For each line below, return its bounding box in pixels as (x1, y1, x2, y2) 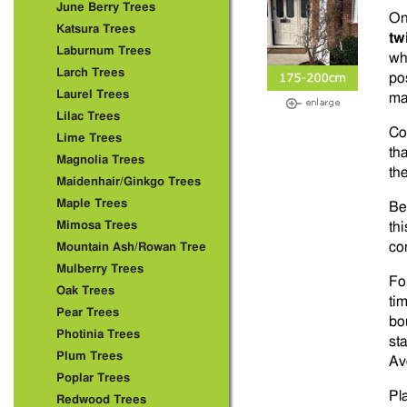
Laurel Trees (56, 89, 129, 101)
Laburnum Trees (56, 45, 151, 57)
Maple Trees (56, 198, 127, 210)
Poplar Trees (56, 372, 130, 384)
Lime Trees (56, 133, 122, 144)
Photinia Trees (56, 329, 140, 341)
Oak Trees (56, 285, 114, 297)
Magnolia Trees (56, 154, 144, 166)
